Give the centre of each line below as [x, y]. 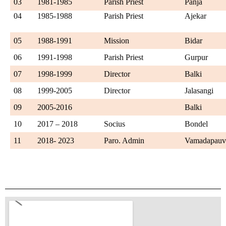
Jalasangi [199, 90]
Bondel [196, 124]
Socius [115, 124]
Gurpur [196, 57]
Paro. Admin [124, 140]
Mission [117, 40]
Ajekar [196, 16]
